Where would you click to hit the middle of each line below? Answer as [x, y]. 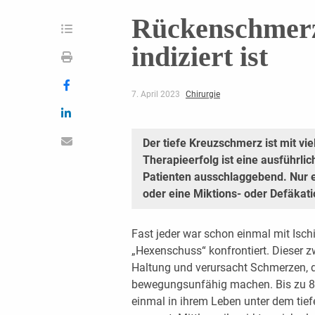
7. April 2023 [156, 94]
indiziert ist [199, 56]
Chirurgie [202, 94]
